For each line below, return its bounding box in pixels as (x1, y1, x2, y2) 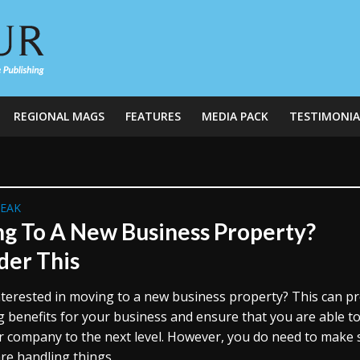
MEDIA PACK (201, 108, 268, 124)
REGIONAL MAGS (13, 108, 104, 124)
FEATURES (125, 108, 181, 124)
